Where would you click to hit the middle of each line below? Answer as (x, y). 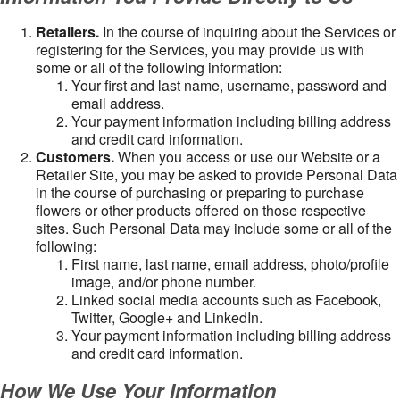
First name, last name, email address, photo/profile (230, 264)
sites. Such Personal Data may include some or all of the (214, 228)
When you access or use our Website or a (247, 157)
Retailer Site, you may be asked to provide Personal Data (217, 175)
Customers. (75, 157)
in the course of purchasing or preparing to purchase (200, 192)
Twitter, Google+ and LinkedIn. (167, 317)
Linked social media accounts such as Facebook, (226, 300)
